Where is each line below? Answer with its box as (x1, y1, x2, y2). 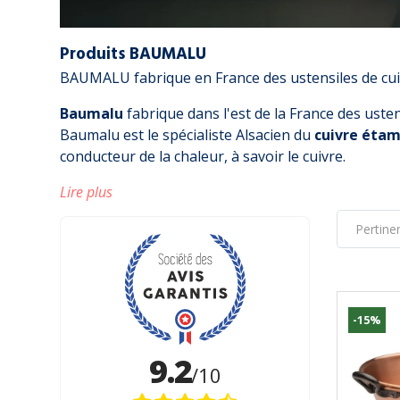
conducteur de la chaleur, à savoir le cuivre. (60, 146, 346, 167)
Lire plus (60, 182, 113, 203)
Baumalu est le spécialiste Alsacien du (60, 125, 315, 146)
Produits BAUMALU (60, 41, 207, 69)
